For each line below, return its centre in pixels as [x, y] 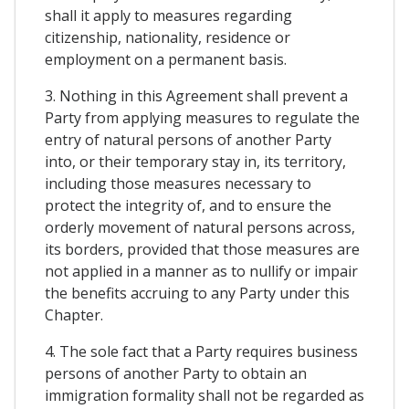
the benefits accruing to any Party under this [197, 293]
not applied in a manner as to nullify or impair [201, 271]
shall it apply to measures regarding [168, 15]
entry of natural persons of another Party [188, 139]
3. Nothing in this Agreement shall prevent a [196, 95]
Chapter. [74, 315]
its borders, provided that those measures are [202, 249]
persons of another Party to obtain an [176, 373]
